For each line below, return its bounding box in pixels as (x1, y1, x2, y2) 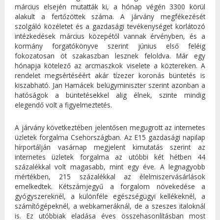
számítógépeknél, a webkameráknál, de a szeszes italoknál (15, 201, 205, 211)
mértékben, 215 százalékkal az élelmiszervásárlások (15, 171, 205, 181)
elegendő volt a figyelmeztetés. (15, 100, 112, 110)
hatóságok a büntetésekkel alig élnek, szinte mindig (15, 90, 205, 100)
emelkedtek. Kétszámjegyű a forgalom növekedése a (15, 181, 205, 191)
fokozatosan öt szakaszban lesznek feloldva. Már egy (15, 51, 205, 61)
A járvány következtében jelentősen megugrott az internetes (15, 122, 205, 132)
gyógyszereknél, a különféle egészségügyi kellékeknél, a (15, 191, 205, 201)
